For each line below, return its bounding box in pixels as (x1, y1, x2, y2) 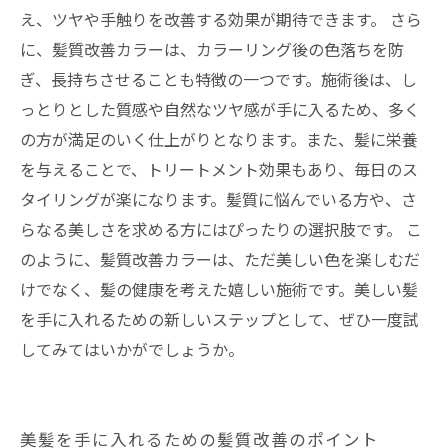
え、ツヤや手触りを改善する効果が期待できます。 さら (20, 11, 422, 30)
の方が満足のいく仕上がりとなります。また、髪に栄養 (20, 131, 418, 150)
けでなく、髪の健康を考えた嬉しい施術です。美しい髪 (20, 281, 418, 300)
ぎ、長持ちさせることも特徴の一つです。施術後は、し (20, 71, 417, 90)
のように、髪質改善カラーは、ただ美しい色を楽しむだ (20, 251, 420, 270)
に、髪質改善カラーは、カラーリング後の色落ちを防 (20, 41, 404, 60)
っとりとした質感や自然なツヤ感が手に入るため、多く (20, 101, 420, 120)
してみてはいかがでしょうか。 (20, 341, 244, 360)
